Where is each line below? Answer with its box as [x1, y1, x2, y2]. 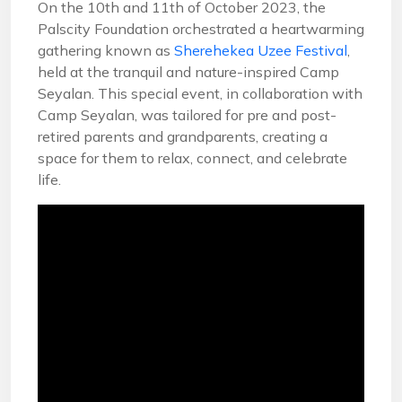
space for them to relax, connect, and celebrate [38, 149, 347, 167]
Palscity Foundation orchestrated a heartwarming [38, 20, 364, 38]
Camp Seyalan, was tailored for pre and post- [38, 106, 336, 124]
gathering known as [38, 41, 174, 59]
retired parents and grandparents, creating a [38, 127, 328, 145]
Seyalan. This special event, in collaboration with [38, 84, 363, 102]
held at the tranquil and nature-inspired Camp [38, 63, 339, 81]
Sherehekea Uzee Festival [174, 41, 347, 59]
